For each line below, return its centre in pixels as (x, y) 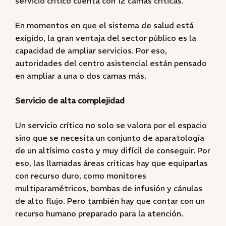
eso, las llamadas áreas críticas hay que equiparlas (111, 163)
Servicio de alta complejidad (70, 100)
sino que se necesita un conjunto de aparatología (110, 138)
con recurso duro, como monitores (81, 176)
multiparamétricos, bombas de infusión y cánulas (109, 188)
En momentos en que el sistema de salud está (104, 25)
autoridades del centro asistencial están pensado (111, 63)
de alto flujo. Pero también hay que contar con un (110, 201)
